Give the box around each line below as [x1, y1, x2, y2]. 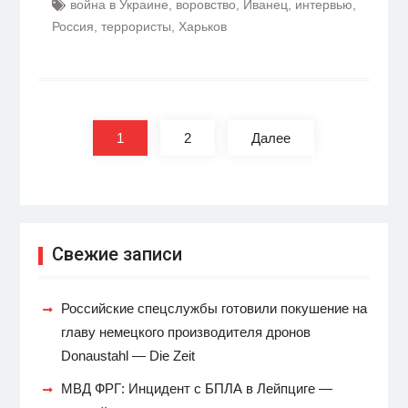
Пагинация [36, 82, 129, 104]
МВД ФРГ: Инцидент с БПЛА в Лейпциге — [60, 381, 332, 396]
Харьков [178, 19, 227, 34]
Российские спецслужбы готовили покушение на [60, 301, 367, 316]
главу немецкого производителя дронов [60, 324, 311, 340]
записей [36, 107, 107, 129]
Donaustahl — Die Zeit [60, 348, 195, 363]
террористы [100, 19, 171, 34]
